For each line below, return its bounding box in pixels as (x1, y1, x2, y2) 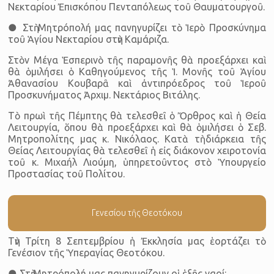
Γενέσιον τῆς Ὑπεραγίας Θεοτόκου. (8, 246, 165, 258)
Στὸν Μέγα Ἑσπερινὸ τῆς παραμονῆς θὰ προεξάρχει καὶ (8, 54, 266, 65)
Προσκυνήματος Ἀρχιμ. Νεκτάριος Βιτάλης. (8, 89, 201, 100)
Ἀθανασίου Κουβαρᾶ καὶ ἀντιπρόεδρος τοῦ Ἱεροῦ (8, 77, 266, 89)
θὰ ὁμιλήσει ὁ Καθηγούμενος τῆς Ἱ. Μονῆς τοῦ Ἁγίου (8, 65, 266, 77)
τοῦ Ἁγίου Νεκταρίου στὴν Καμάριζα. (8, 33, 169, 45)
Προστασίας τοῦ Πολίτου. (8, 168, 125, 179)
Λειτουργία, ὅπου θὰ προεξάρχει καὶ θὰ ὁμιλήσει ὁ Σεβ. (8, 121, 266, 133)
